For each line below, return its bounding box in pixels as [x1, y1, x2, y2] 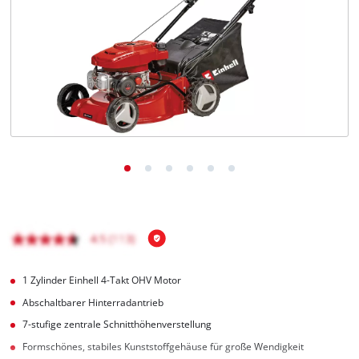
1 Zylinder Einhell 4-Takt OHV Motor [22, 273, 182, 286]
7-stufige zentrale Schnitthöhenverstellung [22, 318, 212, 331]
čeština [48, 71, 75, 82]
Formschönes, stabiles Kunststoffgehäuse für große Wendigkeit [22, 341, 305, 353]
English [48, 39, 75, 50]
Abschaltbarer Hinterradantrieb [22, 296, 164, 309]
